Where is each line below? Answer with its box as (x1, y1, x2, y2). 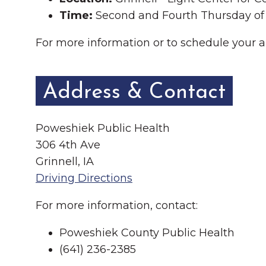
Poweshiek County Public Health (59, 226, 235, 239)
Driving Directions (36, 172, 132, 185)
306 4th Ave (36, 138, 100, 151)
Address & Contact (43, 82, 226, 103)
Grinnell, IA (36, 155, 94, 168)
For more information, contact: (36, 199, 198, 212)
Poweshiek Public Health (36, 122, 170, 135)
